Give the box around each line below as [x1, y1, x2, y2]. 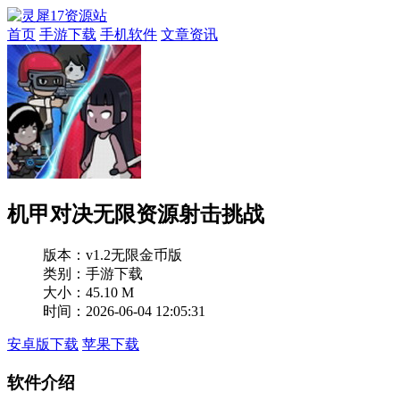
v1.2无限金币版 [86, 246, 182, 262]
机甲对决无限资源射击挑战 [7, 202, 264, 226]
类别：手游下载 [43, 265, 143, 281]
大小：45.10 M [43, 284, 134, 300]
